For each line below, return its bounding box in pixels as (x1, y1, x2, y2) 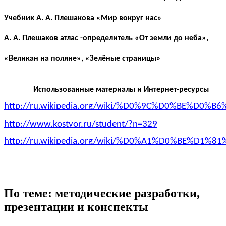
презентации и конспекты (4, 200, 148, 214)
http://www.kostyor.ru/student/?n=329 (4, 119, 157, 129)
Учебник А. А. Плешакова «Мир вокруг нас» (4, 14, 162, 23)
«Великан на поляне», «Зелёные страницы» (4, 54, 161, 63)
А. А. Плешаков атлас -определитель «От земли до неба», (4, 34, 208, 42)
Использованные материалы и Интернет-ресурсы (33, 85, 209, 94)
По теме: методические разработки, (4, 187, 200, 200)
